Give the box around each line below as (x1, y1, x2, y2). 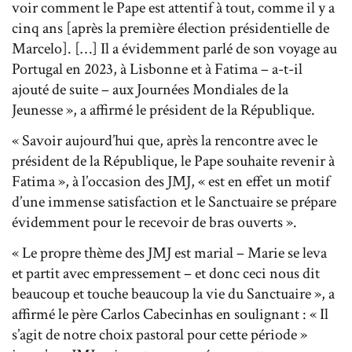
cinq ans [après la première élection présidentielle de (12, 17, 329, 38)
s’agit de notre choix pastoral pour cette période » (12, 324, 307, 345)
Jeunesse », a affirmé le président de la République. (12, 99, 315, 120)
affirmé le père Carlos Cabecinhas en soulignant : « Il (12, 303, 328, 324)
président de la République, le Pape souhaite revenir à (12, 150, 335, 171)
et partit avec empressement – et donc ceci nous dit (12, 262, 320, 284)
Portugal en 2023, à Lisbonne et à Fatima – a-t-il (12, 58, 302, 79)
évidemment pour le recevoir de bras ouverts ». (12, 211, 297, 233)
